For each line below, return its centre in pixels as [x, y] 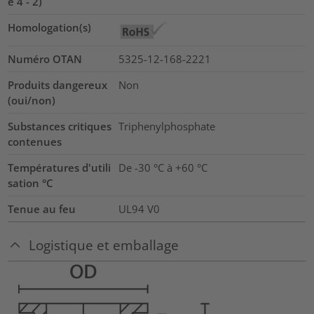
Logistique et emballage [104, 245]
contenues [35, 141]
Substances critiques [60, 126]
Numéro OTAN [45, 59]
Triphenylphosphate [166, 126]
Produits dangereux [58, 84]
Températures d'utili [60, 167]
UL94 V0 [139, 209]
